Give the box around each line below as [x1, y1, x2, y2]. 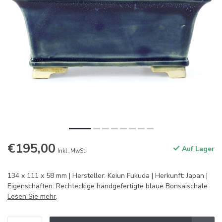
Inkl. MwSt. [57, 147, 87, 155]
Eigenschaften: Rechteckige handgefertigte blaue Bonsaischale [7, 181, 208, 191]
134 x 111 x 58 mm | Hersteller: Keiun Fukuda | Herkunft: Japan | [7, 171, 208, 180]
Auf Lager [180, 144, 215, 154]
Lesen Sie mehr [7, 192, 56, 201]
